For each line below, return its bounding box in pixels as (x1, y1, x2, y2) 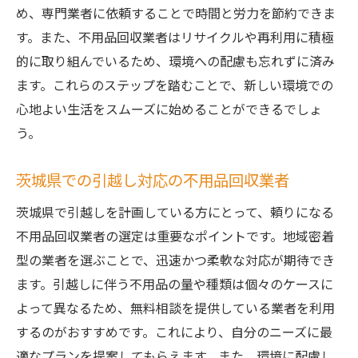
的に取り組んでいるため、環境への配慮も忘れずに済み (16, 51, 335, 70)
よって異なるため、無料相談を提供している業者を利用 (16, 298, 335, 317)
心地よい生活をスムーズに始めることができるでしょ (16, 99, 322, 118)
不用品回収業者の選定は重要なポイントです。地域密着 (16, 226, 334, 245)
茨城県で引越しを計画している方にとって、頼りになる (16, 202, 334, 221)
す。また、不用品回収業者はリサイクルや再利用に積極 (16, 27, 334, 46)
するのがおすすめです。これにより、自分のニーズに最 (16, 322, 332, 341)
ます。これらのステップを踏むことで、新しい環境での (16, 75, 333, 94)
